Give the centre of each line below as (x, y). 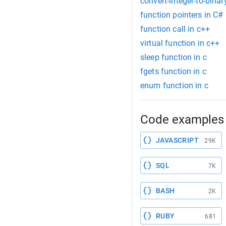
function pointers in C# (182, 15)
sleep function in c (174, 58)
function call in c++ (175, 29)
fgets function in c (173, 72)
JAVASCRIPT (177, 140)
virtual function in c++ (180, 43)
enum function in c (174, 86)
